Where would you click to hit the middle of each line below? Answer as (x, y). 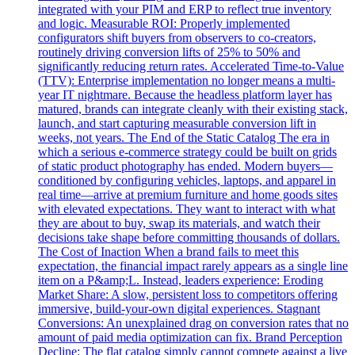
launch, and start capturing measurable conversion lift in (177, 124)
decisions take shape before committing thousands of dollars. (189, 238)
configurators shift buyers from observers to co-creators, (177, 38)
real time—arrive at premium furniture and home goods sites (188, 195)
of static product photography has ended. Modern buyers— (185, 166)
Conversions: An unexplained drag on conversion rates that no (193, 323)
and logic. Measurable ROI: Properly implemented (164, 24)
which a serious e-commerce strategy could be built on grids (187, 152)
